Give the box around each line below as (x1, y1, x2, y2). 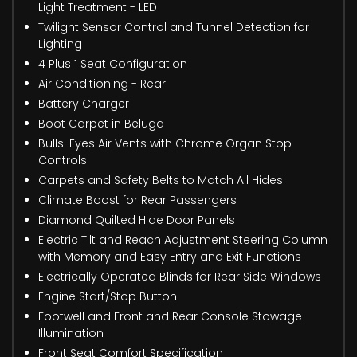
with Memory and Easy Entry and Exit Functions (38, 248, 301, 265)
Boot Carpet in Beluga (38, 115, 164, 131)
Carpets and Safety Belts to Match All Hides (38, 171, 283, 188)
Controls (38, 151, 87, 168)
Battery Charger (38, 95, 129, 112)
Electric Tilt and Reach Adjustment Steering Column (38, 231, 328, 248)
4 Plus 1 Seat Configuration (38, 55, 187, 72)
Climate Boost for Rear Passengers (38, 191, 237, 208)
